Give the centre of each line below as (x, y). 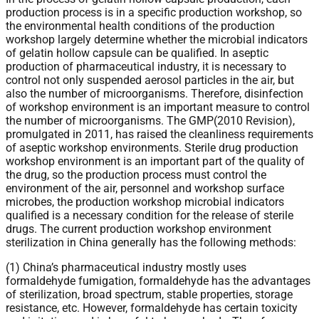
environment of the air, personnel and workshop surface (145, 188)
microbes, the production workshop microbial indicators (145, 202)
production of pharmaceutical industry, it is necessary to (146, 66)
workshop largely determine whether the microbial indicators (157, 39)
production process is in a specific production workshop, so (154, 12)
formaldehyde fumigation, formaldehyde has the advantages (158, 281)
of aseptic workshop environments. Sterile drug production (152, 147)
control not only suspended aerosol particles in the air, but (150, 80)
